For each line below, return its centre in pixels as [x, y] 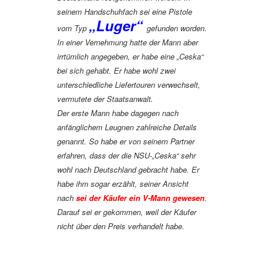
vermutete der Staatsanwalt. [105, 99]
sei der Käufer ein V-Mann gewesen [140, 198]
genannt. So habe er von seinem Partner [126, 141]
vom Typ [73, 28]
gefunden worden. [177, 28]
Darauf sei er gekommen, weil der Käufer [127, 212]
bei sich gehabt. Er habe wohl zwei [116, 70]
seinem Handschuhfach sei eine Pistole [125, 11]
